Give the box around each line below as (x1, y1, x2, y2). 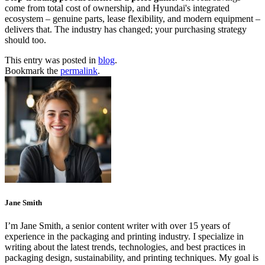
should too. (5, 34, 46, 45)
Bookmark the (5, 65, 60, 76)
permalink (60, 65, 98, 76)
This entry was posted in (5, 54, 98, 65)
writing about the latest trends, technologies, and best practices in (5, 242, 245, 253)
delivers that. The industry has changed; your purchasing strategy (5, 24, 247, 34)
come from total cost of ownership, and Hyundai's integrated (5, 2, 230, 13)
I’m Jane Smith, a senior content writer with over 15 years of (5, 221, 230, 231)
